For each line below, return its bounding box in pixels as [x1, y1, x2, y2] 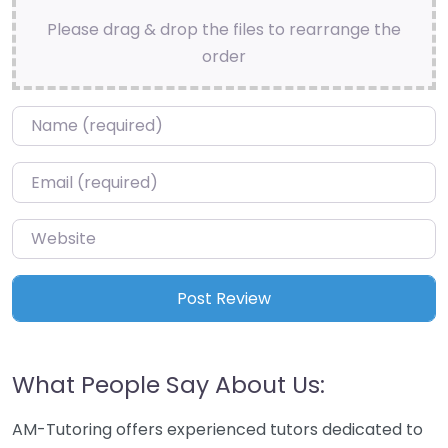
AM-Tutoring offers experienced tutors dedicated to [12, 417, 423, 441]
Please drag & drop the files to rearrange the [47, 18, 401, 41]
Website [11, 219, 76, 243]
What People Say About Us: [12, 367, 325, 401]
